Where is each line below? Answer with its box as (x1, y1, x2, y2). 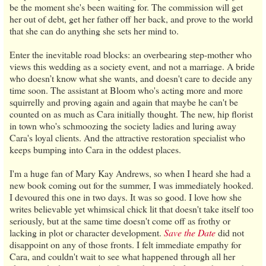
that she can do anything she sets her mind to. (9, 24, 179, 37)
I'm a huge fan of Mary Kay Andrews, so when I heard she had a (9, 166, 251, 179)
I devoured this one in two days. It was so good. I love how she (9, 190, 242, 203)
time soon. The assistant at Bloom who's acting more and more (9, 83, 243, 96)
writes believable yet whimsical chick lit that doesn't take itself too (9, 202, 254, 215)
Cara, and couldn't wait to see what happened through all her (9, 249, 235, 262)
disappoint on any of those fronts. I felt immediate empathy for (9, 237, 241, 251)
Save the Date (164, 226, 216, 239)
